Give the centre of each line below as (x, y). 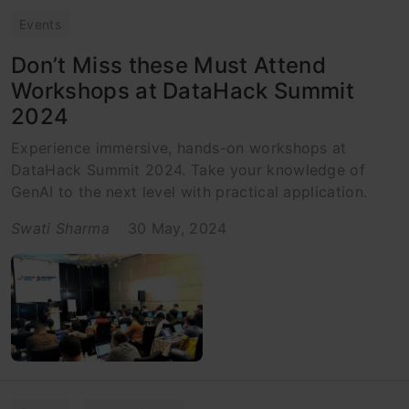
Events (40, 24)
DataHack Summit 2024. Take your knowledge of (189, 170)
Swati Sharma (60, 228)
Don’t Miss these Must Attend (168, 65)
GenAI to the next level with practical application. (189, 192)
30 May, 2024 (177, 228)
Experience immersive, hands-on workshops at (179, 148)
